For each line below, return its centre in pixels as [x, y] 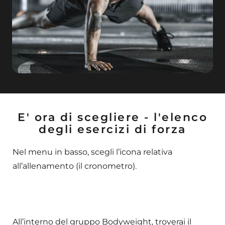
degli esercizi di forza [113, 130]
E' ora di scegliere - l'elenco [113, 118]
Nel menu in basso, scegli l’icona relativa [92, 152]
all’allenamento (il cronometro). [75, 166]
